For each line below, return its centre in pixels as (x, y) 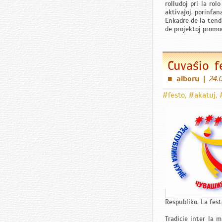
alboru (188, 79)
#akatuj (202, 95)
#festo (174, 95)
